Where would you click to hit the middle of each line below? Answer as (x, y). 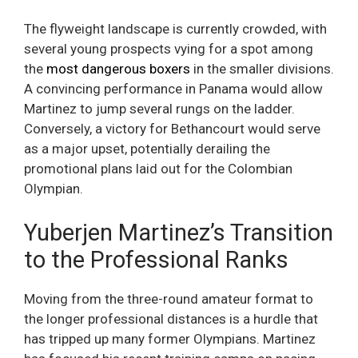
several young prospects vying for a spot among (169, 48)
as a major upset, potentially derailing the (147, 148)
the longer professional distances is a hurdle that (171, 319)
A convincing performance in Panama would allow (173, 88)
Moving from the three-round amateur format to (169, 299)
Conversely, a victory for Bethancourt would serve (172, 128)
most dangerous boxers (118, 68)
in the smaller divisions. (262, 68)
